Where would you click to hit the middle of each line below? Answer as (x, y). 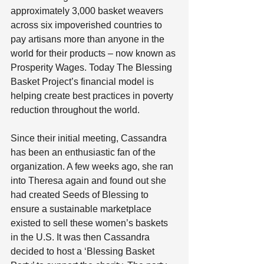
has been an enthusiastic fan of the (84, 152)
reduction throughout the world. (75, 110)
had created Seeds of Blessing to (81, 195)
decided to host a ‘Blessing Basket (84, 251)
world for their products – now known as (94, 53)
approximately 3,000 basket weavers (88, 11)
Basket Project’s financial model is (83, 82)
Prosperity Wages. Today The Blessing (93, 67)
